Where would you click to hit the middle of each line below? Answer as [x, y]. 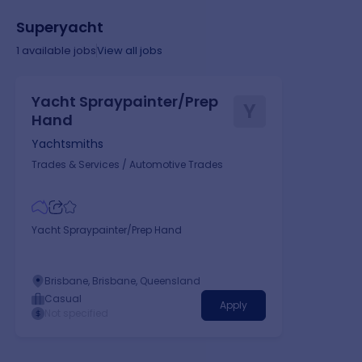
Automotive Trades [177, 164]
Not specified [77, 314]
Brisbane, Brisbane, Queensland [123, 281]
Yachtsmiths [68, 144]
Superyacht [60, 27]
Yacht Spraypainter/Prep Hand [107, 230]
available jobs [58, 50]
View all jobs [130, 50]
